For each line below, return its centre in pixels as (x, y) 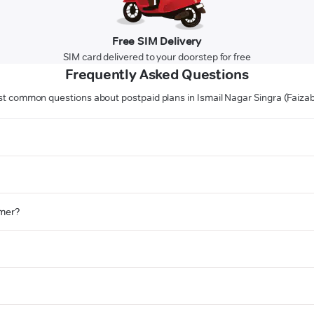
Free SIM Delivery (157, 41)
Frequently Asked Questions (157, 75)
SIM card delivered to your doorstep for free (157, 57)
